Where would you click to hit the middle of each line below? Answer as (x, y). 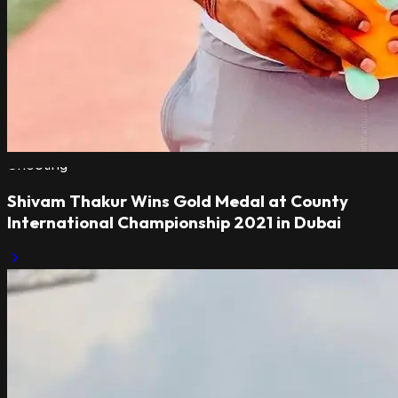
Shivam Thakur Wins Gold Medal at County (178, 200)
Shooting (37, 165)
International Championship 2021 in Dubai (174, 222)
